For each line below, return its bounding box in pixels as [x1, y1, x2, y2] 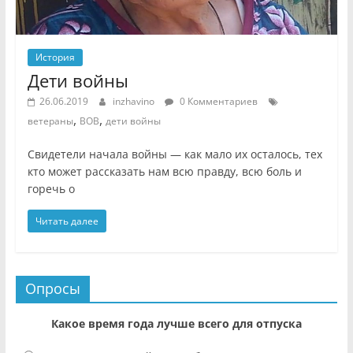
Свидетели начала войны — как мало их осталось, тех [27, 146, 322, 162]
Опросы [24, 278, 80, 298]
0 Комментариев [176, 94, 258, 108]
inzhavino [112, 94, 157, 108]
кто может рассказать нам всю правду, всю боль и [27, 163, 302, 179]
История [35, 50, 75, 64]
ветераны [27, 113, 73, 128]
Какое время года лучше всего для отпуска [50, 315, 302, 331]
